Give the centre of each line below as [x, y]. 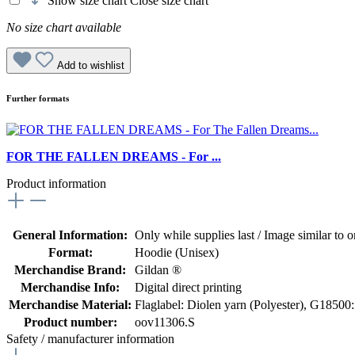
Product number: [70, 323]
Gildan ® [158, 270]
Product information [56, 184]
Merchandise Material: [70, 305]
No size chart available [64, 28]
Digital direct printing [188, 288]
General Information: [70, 235]
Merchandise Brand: [70, 270]
